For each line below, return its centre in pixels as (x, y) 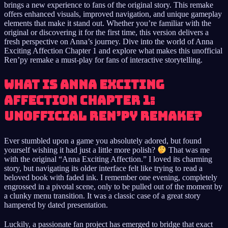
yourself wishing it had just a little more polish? (81, 150)
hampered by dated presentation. (56, 205)
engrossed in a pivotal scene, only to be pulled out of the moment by (113, 187)
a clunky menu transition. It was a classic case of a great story (102, 196)
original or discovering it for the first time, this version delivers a (106, 32)
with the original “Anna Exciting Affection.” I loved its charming (108, 159)
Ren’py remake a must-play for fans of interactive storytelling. (103, 60)
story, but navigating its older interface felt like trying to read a (103, 168)
